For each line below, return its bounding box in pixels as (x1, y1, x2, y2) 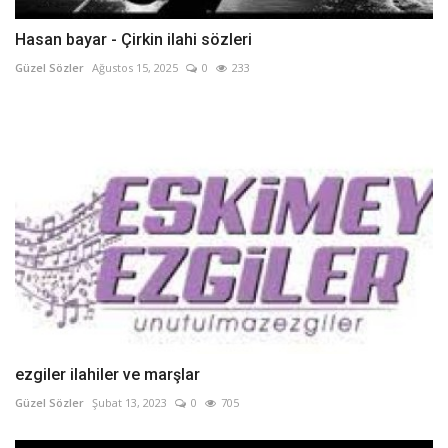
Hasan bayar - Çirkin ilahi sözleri (15, 30, 252, 50)
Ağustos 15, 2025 (92, 60, 178, 76)
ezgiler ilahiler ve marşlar (15, 364, 200, 384)
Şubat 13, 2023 (92, 394, 167, 410)
